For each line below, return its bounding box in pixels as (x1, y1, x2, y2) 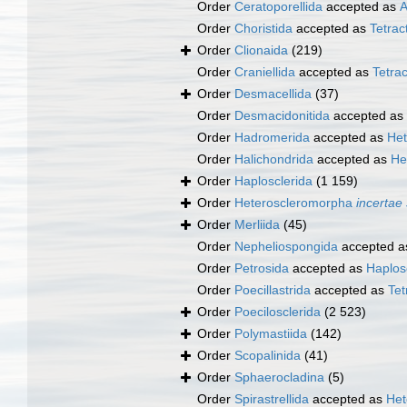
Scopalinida (234, 348, 301, 363)
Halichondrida (234, 152, 313, 167)
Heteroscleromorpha (234, 195, 356, 211)
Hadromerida (234, 130, 310, 145)
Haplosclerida (234, 174, 313, 189)
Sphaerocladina (234, 370, 324, 385)
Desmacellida (234, 86, 312, 102)
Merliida (234, 217, 280, 233)
